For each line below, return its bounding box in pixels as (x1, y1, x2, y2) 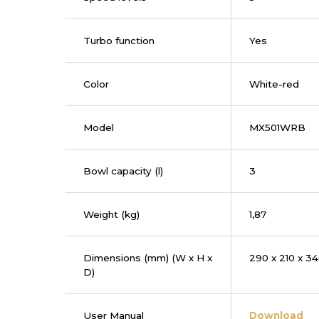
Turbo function (83, 35, 155, 46)
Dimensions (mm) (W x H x (83, 252, 212, 263)
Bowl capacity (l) (83, 165, 163, 177)
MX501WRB (249, 122, 305, 133)
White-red (249, 78, 299, 90)
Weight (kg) (83, 209, 140, 220)
